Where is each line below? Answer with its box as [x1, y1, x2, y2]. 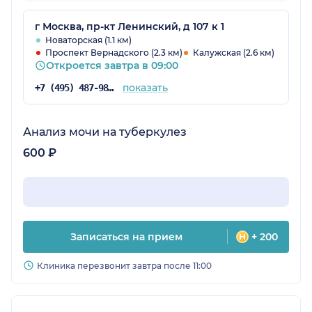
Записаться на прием [70, 231, 182, 244]
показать [122, 81, 168, 95]
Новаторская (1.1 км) [45, 35, 132, 46]
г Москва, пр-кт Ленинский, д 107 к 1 [35, 20, 224, 33]
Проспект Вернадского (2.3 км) [45, 47, 182, 58]
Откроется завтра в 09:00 [46, 59, 178, 72]
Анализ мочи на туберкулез [23, 125, 187, 139]
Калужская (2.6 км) [193, 47, 274, 58]
